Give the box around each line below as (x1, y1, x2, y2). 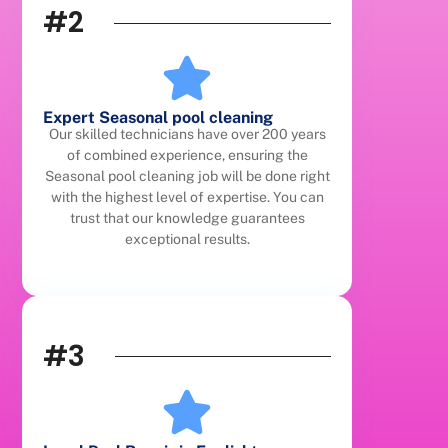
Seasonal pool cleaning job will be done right (44, 168, 330, 185)
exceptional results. (124, 231, 250, 248)
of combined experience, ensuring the (66, 147, 308, 164)
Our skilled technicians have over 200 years (48, 126, 326, 143)
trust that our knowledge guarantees (69, 210, 305, 227)
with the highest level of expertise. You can (50, 189, 324, 206)
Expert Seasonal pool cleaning (43, 108, 274, 128)
